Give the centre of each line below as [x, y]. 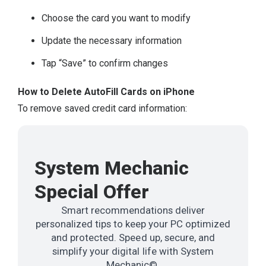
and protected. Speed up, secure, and [133, 238]
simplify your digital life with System [133, 251]
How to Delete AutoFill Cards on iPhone [107, 92]
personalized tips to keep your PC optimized [133, 224]
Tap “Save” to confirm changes [105, 64]
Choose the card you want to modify [116, 18]
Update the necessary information [112, 41]
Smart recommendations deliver [133, 210]
